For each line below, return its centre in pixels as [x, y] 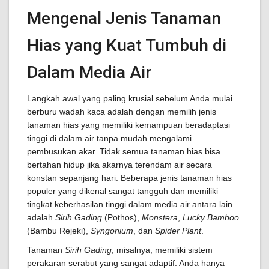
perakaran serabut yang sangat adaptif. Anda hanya [126, 263]
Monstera [160, 217]
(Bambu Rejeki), [59, 231]
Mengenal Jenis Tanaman [124, 18]
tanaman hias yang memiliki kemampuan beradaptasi [128, 125]
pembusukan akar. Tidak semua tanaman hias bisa [124, 151]
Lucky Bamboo [211, 217]
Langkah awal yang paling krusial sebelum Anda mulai [130, 98]
